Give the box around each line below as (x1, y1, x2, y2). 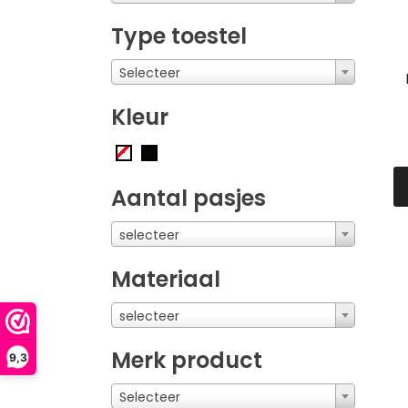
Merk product (111, 344, 262, 375)
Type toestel (111, 20, 247, 51)
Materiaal (111, 263, 220, 294)
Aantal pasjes (111, 182, 266, 213)
